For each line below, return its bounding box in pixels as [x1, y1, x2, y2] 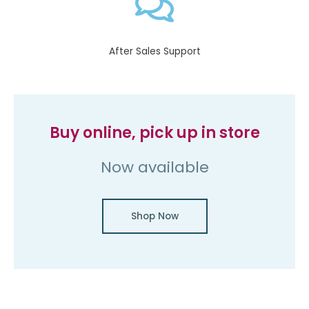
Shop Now [130, 210, 179, 223]
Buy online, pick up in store [49, 122, 260, 144]
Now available [100, 157, 209, 179]
